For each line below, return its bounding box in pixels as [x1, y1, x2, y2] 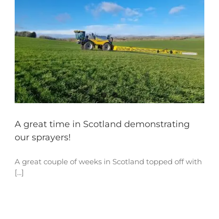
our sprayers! [15, 132, 71, 143]
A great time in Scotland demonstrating [15, 119, 190, 130]
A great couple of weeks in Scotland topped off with [15, 157, 202, 167]
